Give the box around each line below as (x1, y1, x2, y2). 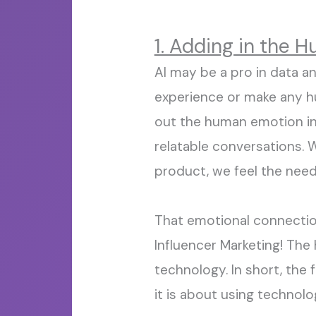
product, (154, 162, 212, 180)
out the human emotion (154, 113, 307, 130)
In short (231, 261, 280, 279)
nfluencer (157, 236, 220, 254)
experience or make (154, 88, 280, 106)
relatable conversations (154, 138, 302, 155)
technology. (154, 261, 228, 279)
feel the (233, 162, 286, 180)
